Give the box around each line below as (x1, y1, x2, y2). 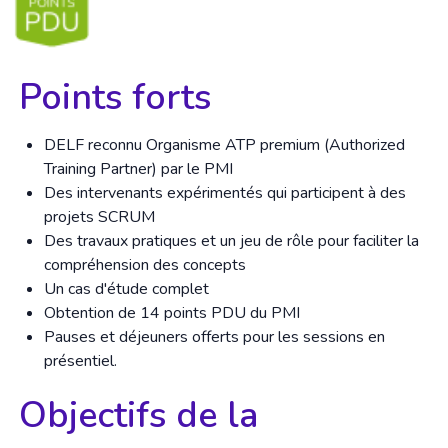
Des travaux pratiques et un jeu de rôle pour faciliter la (44, 230, 419, 252)
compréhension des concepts (44, 254, 246, 276)
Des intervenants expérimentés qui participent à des (44, 182, 406, 204)
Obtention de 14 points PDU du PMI (44, 302, 300, 324)
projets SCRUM (44, 206, 155, 228)
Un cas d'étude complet (44, 278, 209, 300)
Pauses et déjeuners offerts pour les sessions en (44, 326, 385, 348)
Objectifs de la (19, 391, 259, 440)
